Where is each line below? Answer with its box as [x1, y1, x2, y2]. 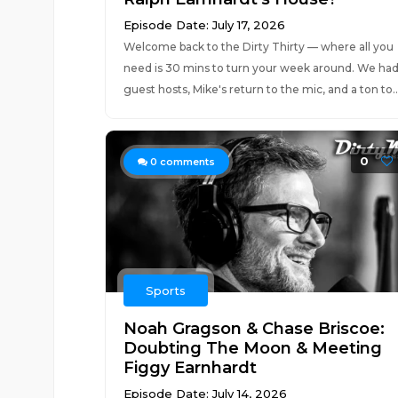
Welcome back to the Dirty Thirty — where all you [123, 40, 394, 53]
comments [156, 155, 215, 168]
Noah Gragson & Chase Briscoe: [123, 319, 385, 338]
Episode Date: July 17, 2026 [123, 18, 285, 32]
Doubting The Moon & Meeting [123, 338, 382, 358]
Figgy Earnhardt [123, 358, 257, 378]
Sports [145, 283, 186, 298]
